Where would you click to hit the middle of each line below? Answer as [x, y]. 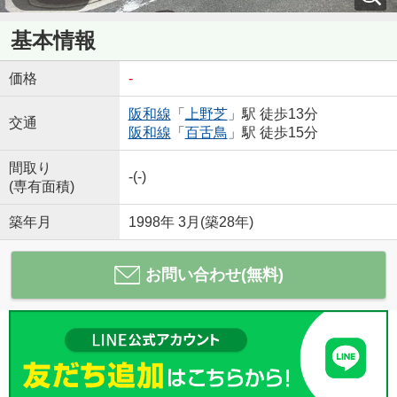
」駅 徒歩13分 [272, 113]
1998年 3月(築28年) [191, 222]
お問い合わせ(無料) [214, 274]
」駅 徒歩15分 [272, 132]
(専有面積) [41, 186]
